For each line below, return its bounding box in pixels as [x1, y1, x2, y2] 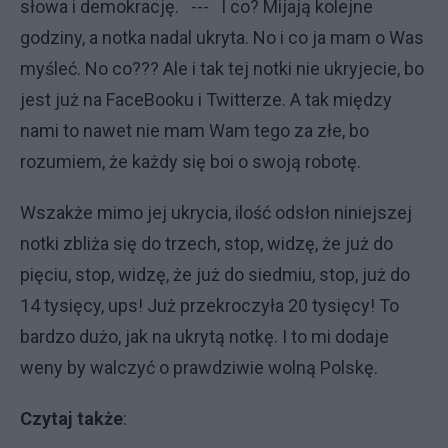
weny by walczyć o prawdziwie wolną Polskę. [20, 356, 378, 378]
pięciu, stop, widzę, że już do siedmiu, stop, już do [20, 263, 410, 285]
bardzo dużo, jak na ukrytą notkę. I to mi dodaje [20, 325, 389, 347]
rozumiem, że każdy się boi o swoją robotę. [20, 150, 361, 172]
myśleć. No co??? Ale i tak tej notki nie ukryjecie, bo [20, 57, 424, 79]
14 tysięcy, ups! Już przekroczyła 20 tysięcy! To [20, 294, 399, 316]
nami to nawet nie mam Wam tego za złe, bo [20, 119, 369, 141]
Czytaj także [20, 407, 123, 429]
